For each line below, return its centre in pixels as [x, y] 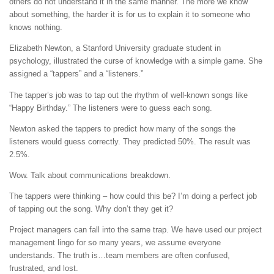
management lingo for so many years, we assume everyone [115, 243]
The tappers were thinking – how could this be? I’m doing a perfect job [133, 196]
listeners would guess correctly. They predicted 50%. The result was [130, 141]
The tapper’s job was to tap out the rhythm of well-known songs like [128, 95]
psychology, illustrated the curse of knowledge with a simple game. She [136, 61]
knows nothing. [36, 28]
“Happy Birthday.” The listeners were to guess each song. [111, 108]
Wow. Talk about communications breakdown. [90, 175]
